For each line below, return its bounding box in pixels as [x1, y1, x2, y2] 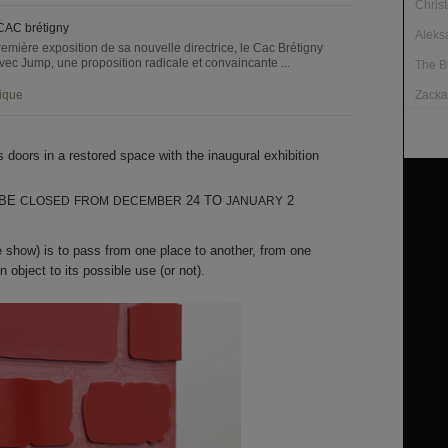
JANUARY [226, 194, 283, 208]
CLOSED [20, 194, 70, 208]
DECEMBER [113, 194, 182, 208]
